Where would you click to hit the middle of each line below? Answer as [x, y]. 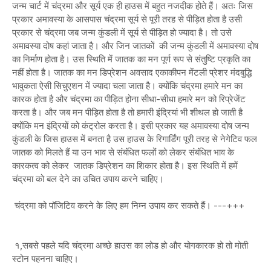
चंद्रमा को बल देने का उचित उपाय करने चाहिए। [88, 179]
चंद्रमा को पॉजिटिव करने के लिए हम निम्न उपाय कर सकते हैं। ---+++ [128, 205]
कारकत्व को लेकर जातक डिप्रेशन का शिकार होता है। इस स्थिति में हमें [125, 165]
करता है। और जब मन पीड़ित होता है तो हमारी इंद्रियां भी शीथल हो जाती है [127, 112]
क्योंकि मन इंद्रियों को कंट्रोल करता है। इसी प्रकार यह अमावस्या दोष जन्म [131, 126]
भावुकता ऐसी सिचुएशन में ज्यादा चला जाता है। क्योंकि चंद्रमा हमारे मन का [127, 86]
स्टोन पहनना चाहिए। [45, 259]
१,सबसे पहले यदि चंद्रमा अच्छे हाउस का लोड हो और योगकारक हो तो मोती [130, 245]
